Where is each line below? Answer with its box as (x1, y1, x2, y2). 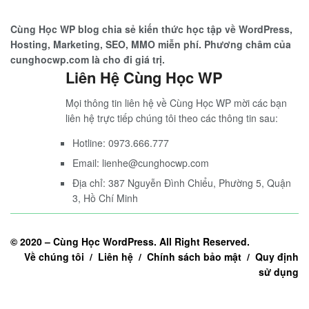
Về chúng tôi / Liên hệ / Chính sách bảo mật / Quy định (24, 249, 299, 263)
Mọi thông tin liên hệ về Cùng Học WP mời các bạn (66, 95, 287, 110)
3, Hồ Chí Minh (72, 190, 138, 205)
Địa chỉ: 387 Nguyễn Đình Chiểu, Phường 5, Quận (72, 175, 291, 190)
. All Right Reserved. (154, 234, 250, 248)
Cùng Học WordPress (53, 234, 154, 248)
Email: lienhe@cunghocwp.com (72, 155, 209, 170)
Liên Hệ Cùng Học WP (66, 66, 223, 88)
